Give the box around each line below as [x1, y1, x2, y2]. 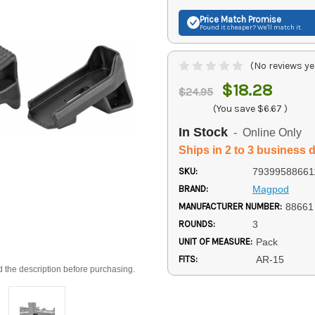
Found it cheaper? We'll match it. [200, 22, 302, 32]
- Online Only [228, 127, 302, 139]
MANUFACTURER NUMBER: [179, 200, 282, 212]
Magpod [252, 183, 289, 195]
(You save [213, 102, 255, 115]
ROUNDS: [179, 218, 215, 229]
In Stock [179, 124, 228, 139]
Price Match [200, 13, 246, 25]
